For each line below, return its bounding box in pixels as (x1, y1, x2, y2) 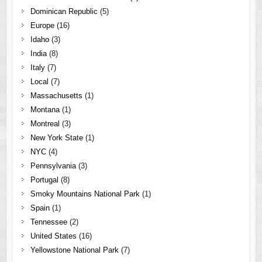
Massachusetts (30, 91, 82, 100)
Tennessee (30, 217, 67, 226)
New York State (30, 133, 83, 142)
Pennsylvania (30, 161, 76, 170)
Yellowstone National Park (30, 245, 119, 254)
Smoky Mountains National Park (30, 189, 140, 198)
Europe (30, 20, 54, 30)
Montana (30, 105, 60, 114)
